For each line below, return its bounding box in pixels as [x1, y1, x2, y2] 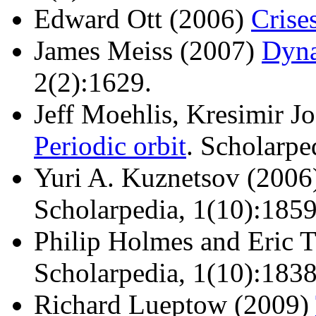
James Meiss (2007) [34, 35, 262, 66]
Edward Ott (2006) [34, 3, 251, 34]
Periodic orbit [34, 130, 186, 161]
